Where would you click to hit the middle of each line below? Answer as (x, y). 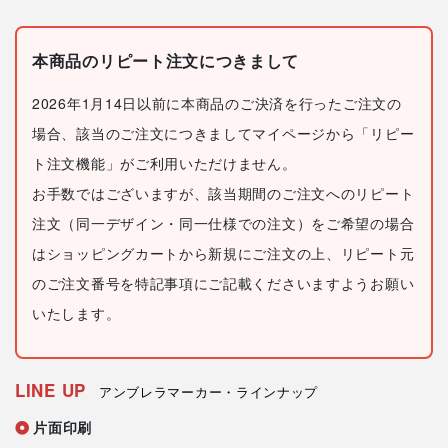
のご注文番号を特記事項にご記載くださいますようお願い (223, 283)
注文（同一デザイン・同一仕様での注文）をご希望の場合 (223, 223)
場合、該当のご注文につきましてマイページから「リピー (223, 133)
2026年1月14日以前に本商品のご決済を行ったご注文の (217, 103)
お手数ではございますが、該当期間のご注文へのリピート (223, 193)
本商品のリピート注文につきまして (166, 61)
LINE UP (50, 390)
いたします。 (76, 313)
